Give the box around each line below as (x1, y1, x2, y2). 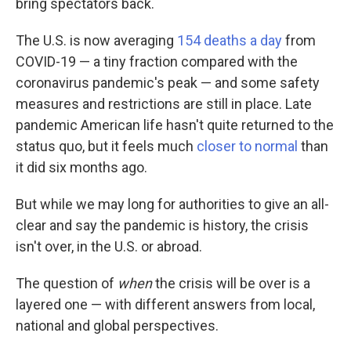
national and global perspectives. (16, 317, 219, 334)
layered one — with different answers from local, (16, 296, 315, 313)
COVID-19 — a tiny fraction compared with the (16, 53, 298, 70)
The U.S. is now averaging (16, 32, 177, 49)
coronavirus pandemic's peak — (16, 74, 212, 91)
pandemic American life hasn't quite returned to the (16, 117, 334, 133)
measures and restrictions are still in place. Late (16, 96, 312, 112)
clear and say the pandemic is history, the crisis (16, 217, 309, 233)
